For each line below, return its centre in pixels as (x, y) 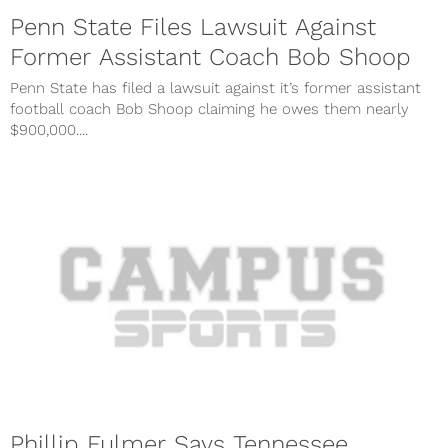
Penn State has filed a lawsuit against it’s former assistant (215, 88)
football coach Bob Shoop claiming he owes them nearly (209, 109)
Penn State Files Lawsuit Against (193, 27)
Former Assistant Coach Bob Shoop (210, 57)
